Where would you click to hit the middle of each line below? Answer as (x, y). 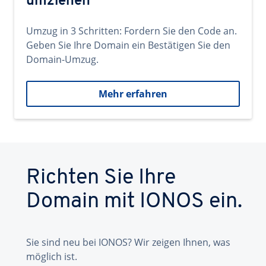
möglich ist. (52, 256)
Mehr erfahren (133, 94)
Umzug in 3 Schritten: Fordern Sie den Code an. (132, 31)
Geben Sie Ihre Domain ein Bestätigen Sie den (128, 45)
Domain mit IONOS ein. (134, 202)
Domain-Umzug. (62, 59)
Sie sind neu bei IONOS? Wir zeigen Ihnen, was (128, 242)
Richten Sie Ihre (101, 178)
